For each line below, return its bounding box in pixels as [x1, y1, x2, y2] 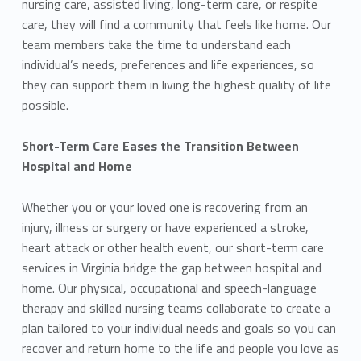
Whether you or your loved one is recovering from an [21, 197, 308, 217]
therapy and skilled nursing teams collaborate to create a [21, 297, 330, 317]
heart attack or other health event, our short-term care [21, 237, 324, 257]
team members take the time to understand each [21, 35, 291, 55]
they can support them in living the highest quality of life [21, 75, 331, 95]
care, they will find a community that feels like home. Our [21, 15, 331, 35]
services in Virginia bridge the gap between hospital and [21, 257, 322, 277]
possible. [21, 95, 68, 115]
